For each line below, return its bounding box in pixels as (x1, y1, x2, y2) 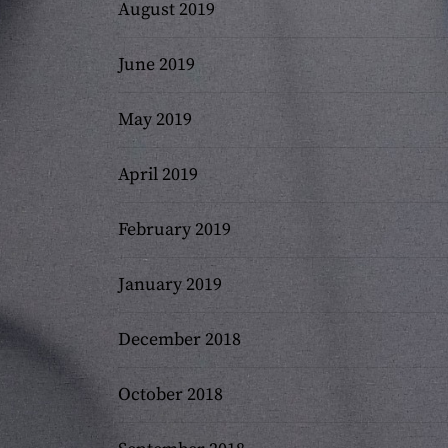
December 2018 (118, 328, 241, 352)
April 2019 (118, 163, 198, 187)
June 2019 (118, 53, 195, 77)
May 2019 (118, 108, 192, 132)
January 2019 (118, 273, 222, 297)
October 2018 (118, 383, 223, 407)
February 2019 (118, 218, 231, 242)
